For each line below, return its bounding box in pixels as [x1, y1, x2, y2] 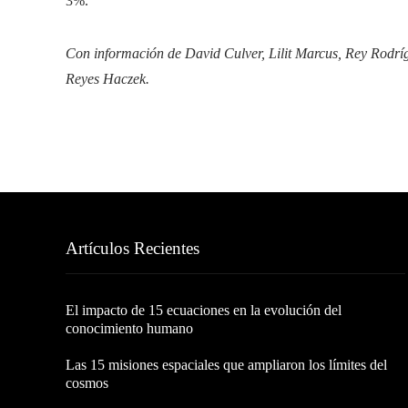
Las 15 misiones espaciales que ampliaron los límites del [66, 357, 387, 372]
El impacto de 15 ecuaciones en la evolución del [66, 302, 342, 318]
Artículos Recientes [66, 239, 199, 258]
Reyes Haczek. [66, 71, 149, 87]
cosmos [66, 375, 108, 391]
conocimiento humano [66, 321, 193, 336]
